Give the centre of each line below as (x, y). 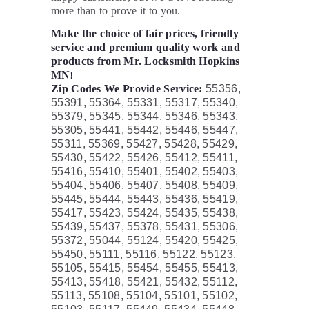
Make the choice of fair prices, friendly (145, 34)
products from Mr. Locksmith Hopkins (146, 61)
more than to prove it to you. (116, 11)
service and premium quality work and (146, 48)
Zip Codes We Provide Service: (127, 89)
